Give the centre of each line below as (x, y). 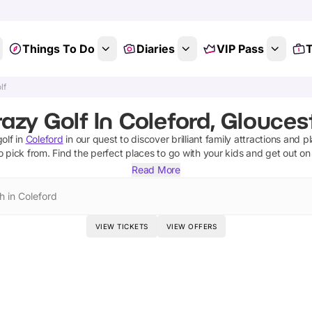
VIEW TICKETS (122, 226)
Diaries (155, 49)
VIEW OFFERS (192, 226)
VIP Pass (240, 49)
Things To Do (58, 49)
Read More (156, 170)
